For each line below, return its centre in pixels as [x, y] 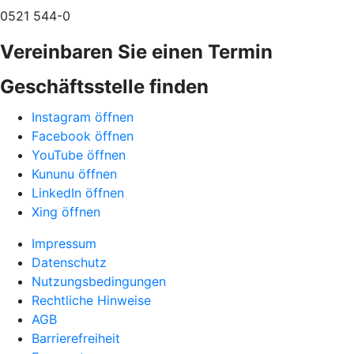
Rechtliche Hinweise [91, 300]
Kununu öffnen [74, 173]
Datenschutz [69, 262]
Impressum [64, 243]
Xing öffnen [66, 211]
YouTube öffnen [79, 154]
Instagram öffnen [83, 117]
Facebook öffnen [83, 136]
